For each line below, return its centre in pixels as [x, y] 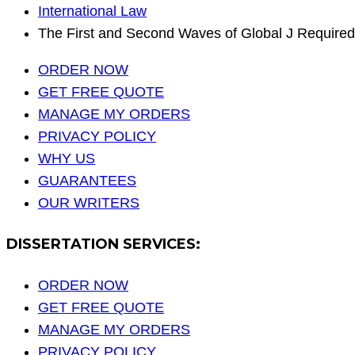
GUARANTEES [87, 181]
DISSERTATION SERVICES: [103, 244]
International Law [92, 11]
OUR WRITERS [89, 203]
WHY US [67, 159]
